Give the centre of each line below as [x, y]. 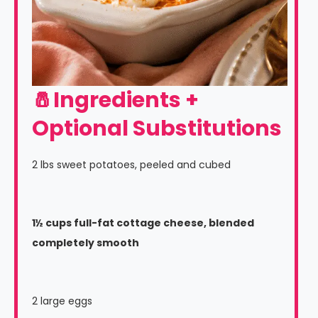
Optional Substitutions [157, 129]
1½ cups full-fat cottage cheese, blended [143, 223]
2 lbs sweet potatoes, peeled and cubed [131, 165]
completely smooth [86, 243]
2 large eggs [62, 301]
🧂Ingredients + [115, 100]
